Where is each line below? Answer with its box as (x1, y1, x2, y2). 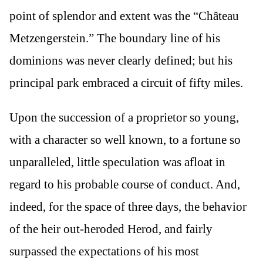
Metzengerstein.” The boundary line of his (9, 31, 220, 45)
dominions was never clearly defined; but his (9, 53, 232, 68)
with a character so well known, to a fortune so (9, 133, 241, 147)
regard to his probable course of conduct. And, (9, 177, 240, 192)
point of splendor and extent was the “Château (9, 9, 239, 23)
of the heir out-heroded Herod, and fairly (9, 222, 213, 237)
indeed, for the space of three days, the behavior (9, 200, 247, 214)
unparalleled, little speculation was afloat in (9, 155, 225, 170)
